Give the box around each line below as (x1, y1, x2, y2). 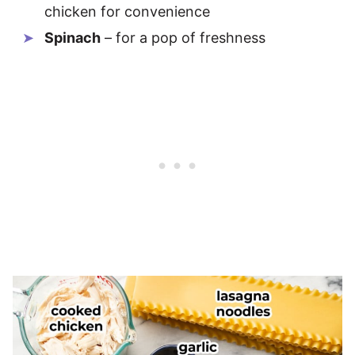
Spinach (44, 29, 101, 46)
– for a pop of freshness (101, 29, 265, 46)
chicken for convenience (44, 3, 210, 20)
